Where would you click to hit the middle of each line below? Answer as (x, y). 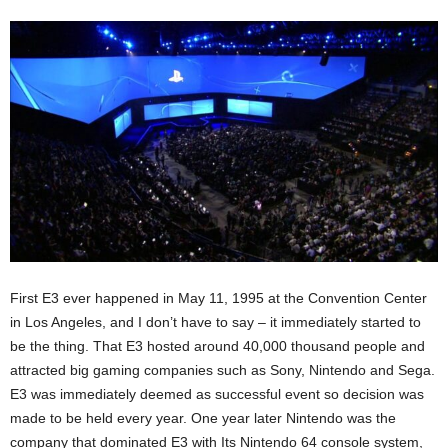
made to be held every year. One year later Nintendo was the (203, 417)
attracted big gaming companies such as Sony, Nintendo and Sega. (222, 369)
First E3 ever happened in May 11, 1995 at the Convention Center (218, 297)
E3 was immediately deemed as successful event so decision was (217, 393)
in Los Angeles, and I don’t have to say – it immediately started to (215, 321)
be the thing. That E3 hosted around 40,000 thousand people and (217, 345)
